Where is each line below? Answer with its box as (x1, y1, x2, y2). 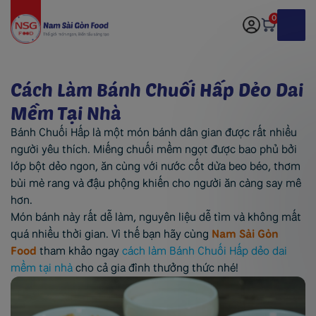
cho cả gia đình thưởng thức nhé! (73, 260, 238, 275)
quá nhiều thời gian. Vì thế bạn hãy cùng (11, 226, 212, 241)
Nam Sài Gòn (212, 226, 279, 241)
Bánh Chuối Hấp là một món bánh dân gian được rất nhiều (11, 125, 297, 140)
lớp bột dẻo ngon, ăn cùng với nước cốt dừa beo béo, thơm (11, 159, 300, 174)
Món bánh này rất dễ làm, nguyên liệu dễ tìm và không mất (11, 209, 301, 224)
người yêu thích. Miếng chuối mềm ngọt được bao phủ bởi (11, 142, 297, 157)
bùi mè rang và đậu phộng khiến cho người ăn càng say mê (11, 176, 301, 190)
